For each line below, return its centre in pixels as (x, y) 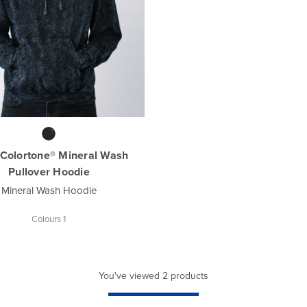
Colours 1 (49, 219)
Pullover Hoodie (49, 171)
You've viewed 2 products (153, 275)
